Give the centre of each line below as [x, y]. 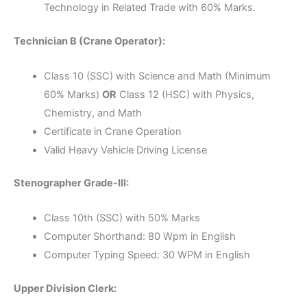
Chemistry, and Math [93, 113]
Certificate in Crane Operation [112, 131]
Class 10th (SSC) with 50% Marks [122, 218]
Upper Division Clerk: [65, 288]
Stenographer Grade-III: [71, 183]
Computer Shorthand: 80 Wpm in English [139, 236]
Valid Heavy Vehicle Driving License [125, 150]
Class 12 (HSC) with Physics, [185, 94]
